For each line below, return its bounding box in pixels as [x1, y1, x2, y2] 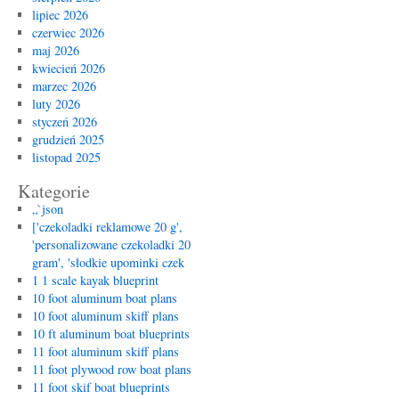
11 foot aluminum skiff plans [31, 343, 179, 360]
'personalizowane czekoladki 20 [31, 236, 191, 253]
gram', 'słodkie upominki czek [31, 254, 184, 271]
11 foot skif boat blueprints [31, 379, 170, 395]
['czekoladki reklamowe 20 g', [31, 218, 183, 235]
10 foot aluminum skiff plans [31, 307, 179, 324]
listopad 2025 [31, 149, 101, 166]
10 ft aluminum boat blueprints [31, 325, 190, 342]
